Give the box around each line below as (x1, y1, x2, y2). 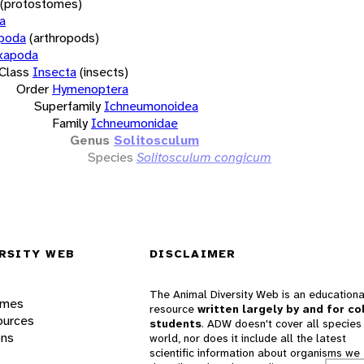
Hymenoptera (52, 80, 128, 97)
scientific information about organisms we (149, 345, 360, 361)
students (149, 316, 201, 331)
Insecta (32, 63, 76, 80)
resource (149, 301, 197, 317)
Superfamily (34, 97, 101, 115)
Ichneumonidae (91, 114, 178, 132)
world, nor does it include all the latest (149, 331, 346, 346)
